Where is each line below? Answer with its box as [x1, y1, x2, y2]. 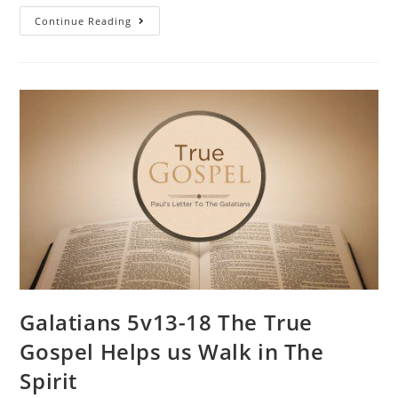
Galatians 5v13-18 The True [20, 307, 314, 338]
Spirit [20, 366, 78, 396]
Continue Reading [35, 13, 132, 28]
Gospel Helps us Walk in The [20, 337, 324, 367]
